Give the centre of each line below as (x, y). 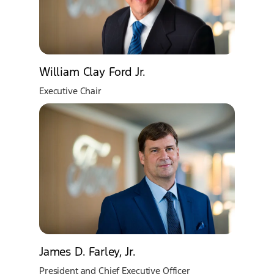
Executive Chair (70, 91)
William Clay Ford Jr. (93, 72)
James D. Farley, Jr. (87, 251)
